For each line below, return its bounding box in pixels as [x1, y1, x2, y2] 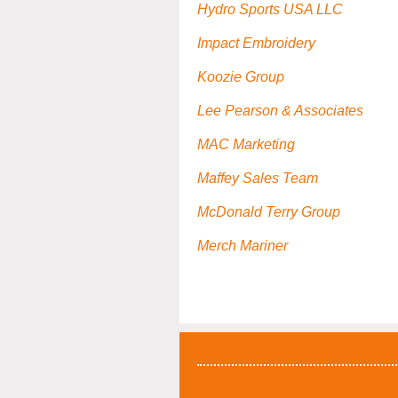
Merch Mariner [197, 238, 288, 254]
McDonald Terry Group [197, 204, 340, 220]
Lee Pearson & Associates [197, 103, 363, 119]
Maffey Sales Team [197, 171, 318, 187]
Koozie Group [197, 69, 284, 85]
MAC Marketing [197, 137, 295, 153]
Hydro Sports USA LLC [197, 2, 343, 18]
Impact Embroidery [197, 36, 315, 52]
